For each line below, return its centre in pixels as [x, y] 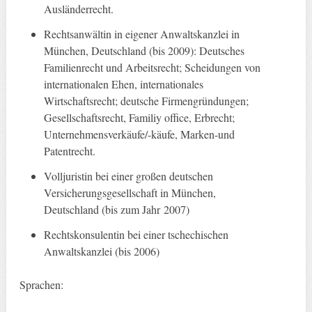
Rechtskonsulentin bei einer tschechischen [136, 235]
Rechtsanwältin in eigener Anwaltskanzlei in [142, 34]
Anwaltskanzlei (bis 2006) [102, 251]
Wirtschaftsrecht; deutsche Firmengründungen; [147, 101]
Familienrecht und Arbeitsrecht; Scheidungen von [153, 68]
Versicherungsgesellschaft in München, [130, 193]
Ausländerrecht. [79, 9]
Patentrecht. [70, 151]
